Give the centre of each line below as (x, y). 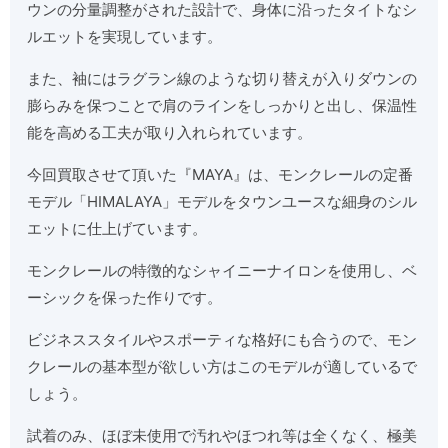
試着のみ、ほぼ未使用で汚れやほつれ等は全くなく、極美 (222, 435)
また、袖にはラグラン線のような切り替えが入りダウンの (222, 78)
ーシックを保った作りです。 (125, 297)
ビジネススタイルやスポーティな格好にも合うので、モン (222, 339)
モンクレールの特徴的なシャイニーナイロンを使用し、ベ (222, 270)
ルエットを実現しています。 (125, 36)
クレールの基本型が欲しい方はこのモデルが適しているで (222, 366)
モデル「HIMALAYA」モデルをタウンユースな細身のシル (222, 201)
